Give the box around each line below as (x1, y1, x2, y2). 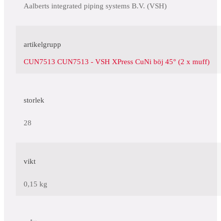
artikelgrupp (24, 40, 61, 49)
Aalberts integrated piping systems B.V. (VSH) (24, 2, 167, 10)
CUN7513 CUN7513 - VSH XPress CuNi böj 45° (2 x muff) (24, 58, 210, 66)
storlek (24, 96, 44, 105)
